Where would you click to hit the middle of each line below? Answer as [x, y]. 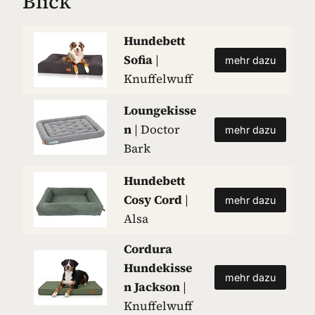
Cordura [148, 249]
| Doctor [157, 129]
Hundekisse [158, 268]
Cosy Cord [154, 200]
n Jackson [153, 287]
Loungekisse [160, 110]
